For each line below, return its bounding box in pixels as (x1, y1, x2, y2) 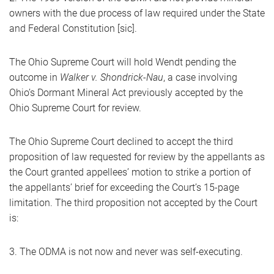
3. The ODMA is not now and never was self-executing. (9, 246, 243, 257)
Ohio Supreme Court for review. (9, 102, 144, 114)
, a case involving (163, 72, 237, 83)
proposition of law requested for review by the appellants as (9, 151, 265, 163)
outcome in (9, 72, 60, 83)
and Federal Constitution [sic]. (9, 23, 137, 34)
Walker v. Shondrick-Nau (60, 72, 163, 83)
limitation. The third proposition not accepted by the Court (9, 197, 257, 209)
